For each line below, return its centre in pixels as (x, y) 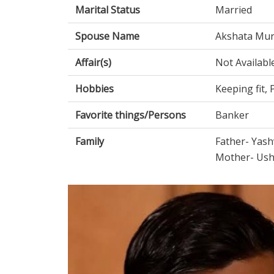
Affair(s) (93, 63)
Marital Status (108, 10)
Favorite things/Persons (131, 115)
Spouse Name (107, 36)
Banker (232, 115)
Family (90, 142)
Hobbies (94, 89)
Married (234, 10)
